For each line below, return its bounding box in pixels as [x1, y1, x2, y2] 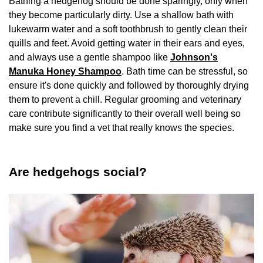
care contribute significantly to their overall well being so [9, 109, 241, 119]
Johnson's [170, 52, 218, 63]
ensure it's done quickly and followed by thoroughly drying [9, 80, 249, 91]
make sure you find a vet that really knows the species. [9, 123, 239, 133]
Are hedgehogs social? [9, 165, 147, 179]
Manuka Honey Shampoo [9, 66, 122, 77]
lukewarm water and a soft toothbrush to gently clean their [9, 24, 247, 35]
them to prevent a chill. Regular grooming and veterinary [9, 95, 241, 105]
